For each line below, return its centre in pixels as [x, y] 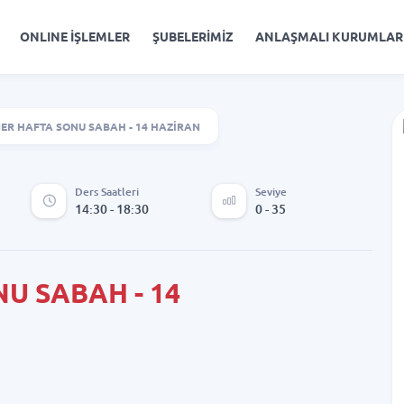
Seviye [271, 191]
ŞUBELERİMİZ [193, 37]
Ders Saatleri [107, 191]
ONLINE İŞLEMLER [75, 37]
